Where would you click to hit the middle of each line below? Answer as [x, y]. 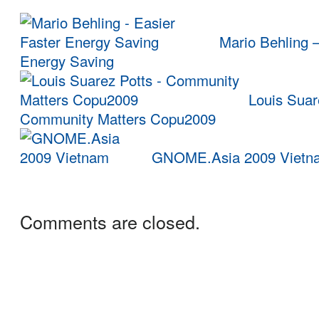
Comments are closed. [110, 222]
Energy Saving [67, 61]
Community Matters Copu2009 [118, 119]
